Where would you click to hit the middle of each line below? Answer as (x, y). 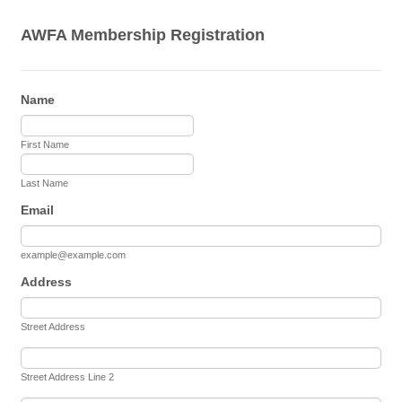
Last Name (45, 183)
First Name (45, 144)
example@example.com (74, 255)
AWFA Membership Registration (143, 35)
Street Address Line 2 (68, 377)
